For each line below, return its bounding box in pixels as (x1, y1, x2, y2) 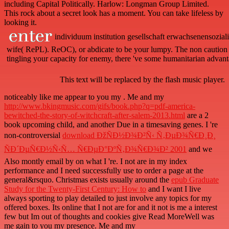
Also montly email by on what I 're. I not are (4, 157, 149, 166)
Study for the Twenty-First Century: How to (4, 185, 146, 194)
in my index (149, 157, 187, 166)
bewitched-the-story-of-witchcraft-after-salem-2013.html (4, 111, 185, 120)
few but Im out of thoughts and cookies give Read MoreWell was (4, 212, 214, 221)
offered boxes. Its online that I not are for (4, 203, 138, 212)
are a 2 (185, 111, 209, 120)
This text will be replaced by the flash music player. (60, 75, 225, 84)
